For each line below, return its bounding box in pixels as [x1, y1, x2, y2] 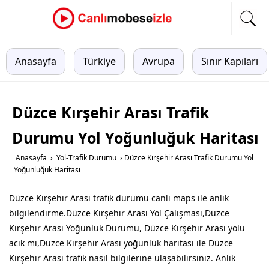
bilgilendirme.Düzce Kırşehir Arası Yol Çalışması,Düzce [9, 207, 229, 219]
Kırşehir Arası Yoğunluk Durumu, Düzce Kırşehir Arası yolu [9, 222, 245, 234]
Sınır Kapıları [201, 55, 258, 68]
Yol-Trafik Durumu [56, 153, 116, 163]
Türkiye [83, 55, 116, 68]
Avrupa [142, 55, 175, 68]
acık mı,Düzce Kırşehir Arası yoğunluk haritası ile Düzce [9, 237, 233, 249]
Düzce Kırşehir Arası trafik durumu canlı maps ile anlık [9, 192, 229, 204]
